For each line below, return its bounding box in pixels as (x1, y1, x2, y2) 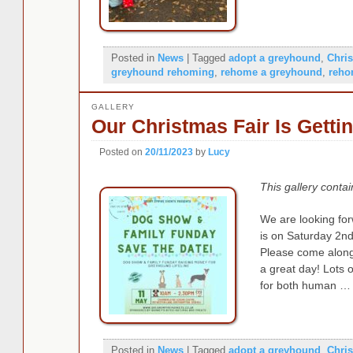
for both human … (260, 279, 351, 292)
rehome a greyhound (220, 65, 322, 78)
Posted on (98, 146, 145, 158)
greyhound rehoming (110, 65, 214, 78)
